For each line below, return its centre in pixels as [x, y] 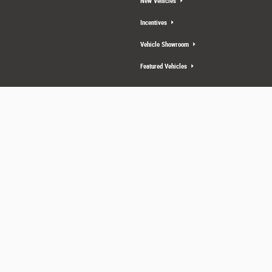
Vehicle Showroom [165, 44]
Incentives [155, 22]
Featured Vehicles [165, 66]
